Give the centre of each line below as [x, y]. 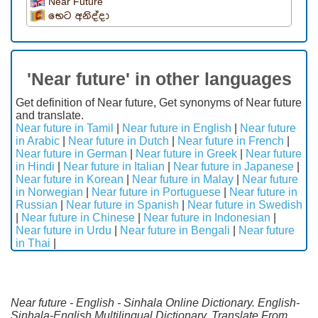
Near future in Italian [114, 167]
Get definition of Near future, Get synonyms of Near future [159, 103]
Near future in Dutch [119, 141]
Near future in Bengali [175, 231]
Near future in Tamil [65, 128]
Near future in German [71, 154]
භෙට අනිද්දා [79, 16]
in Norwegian [49, 192]
